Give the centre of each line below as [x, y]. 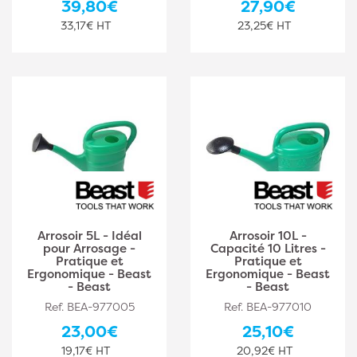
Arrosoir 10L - [268, 235]
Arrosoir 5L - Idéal [89, 235]
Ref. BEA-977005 [89, 306]
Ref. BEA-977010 [268, 306]
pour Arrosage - [89, 248]
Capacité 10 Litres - [268, 248]
